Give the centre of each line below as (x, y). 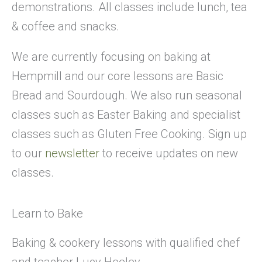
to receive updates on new (169, 153)
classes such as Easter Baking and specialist (126, 114)
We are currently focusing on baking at (111, 56)
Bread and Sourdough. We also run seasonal (127, 95)
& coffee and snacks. (65, 27)
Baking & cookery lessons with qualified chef (126, 242)
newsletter (72, 153)
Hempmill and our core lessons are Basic (118, 76)
